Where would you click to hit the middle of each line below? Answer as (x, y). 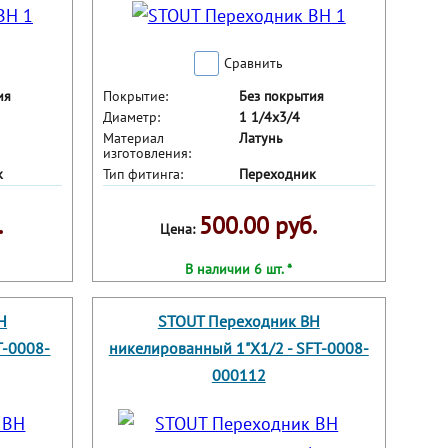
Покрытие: (135, 96)
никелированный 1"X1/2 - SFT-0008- (238, 348)
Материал (133, 138)
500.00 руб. (258, 226)
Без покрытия (281, 96)
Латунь (260, 138)
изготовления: (146, 153)
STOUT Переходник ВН (238, 321)
